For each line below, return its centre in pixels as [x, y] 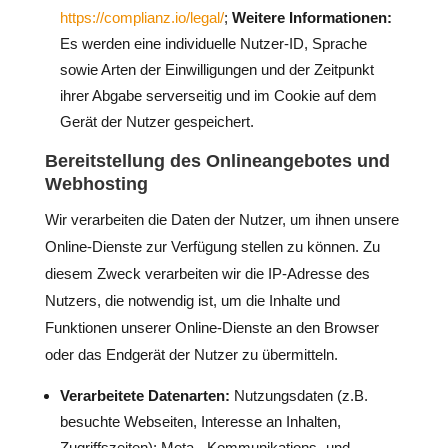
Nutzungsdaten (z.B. [298, 395]
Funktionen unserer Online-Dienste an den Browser [211, 327]
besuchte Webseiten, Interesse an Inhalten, [200, 421]
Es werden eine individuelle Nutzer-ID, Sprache [213, 43]
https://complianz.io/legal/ [141, 17]
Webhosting [96, 184]
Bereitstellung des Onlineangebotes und [217, 161]
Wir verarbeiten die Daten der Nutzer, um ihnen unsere [221, 219]
